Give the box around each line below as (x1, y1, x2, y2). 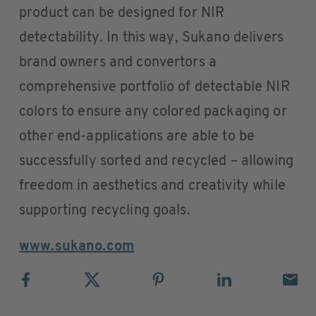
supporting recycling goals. (19, 203, 190, 218)
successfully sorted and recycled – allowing (19, 154, 293, 169)
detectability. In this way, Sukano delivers (19, 30, 284, 45)
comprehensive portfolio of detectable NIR (19, 80, 290, 95)
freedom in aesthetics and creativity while (19, 178, 286, 193)
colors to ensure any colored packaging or (19, 104, 287, 119)
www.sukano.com (19, 239, 134, 254)
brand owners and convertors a (19, 55, 217, 70)
